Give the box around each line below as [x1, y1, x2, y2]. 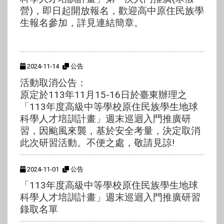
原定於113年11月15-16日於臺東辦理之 [20, 88, 187, 100]
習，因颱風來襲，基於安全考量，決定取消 [20, 124, 200, 136]
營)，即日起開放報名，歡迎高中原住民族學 [20, 5, 204, 17]
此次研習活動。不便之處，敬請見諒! [20, 136, 174, 148]
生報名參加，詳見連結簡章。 [20, 17, 143, 29]
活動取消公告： [20, 76, 86, 88]
